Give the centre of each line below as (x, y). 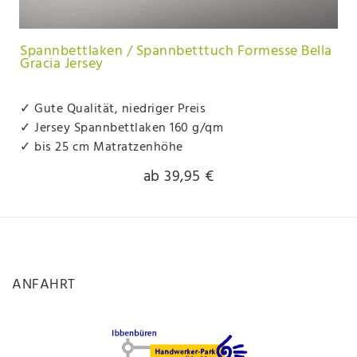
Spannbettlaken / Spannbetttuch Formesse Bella (176, 52)
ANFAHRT (44, 284)
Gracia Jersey (62, 65)
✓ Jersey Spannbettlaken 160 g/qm (122, 128)
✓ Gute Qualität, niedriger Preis (113, 109)
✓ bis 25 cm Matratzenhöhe (102, 147)
